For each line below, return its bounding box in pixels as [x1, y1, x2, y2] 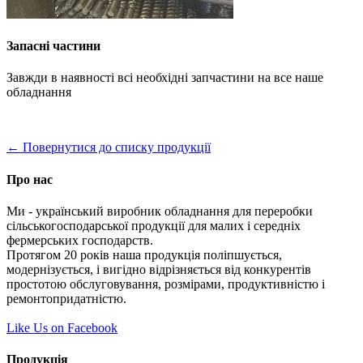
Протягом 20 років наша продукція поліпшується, [6, 247, 282, 262]
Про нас [6, 172, 53, 186]
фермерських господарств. [6, 233, 153, 247]
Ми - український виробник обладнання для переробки [6, 203, 313, 218]
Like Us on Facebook [6, 320, 117, 335]
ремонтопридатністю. [6, 291, 126, 305]
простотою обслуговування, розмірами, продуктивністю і [6, 276, 325, 291]
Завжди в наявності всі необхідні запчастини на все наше [6, 70, 323, 85]
